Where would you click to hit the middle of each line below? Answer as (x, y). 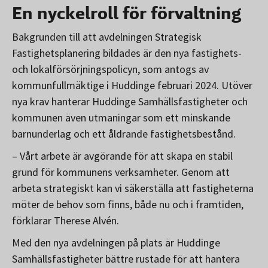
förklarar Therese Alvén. (67, 221)
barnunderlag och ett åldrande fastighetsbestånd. (124, 134)
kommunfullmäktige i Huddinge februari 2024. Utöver (132, 86)
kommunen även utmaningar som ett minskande (121, 118)
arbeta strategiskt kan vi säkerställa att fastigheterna (133, 188)
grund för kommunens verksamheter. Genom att (121, 172)
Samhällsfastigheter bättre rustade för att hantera (126, 259)
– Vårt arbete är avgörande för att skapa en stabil (122, 156)
